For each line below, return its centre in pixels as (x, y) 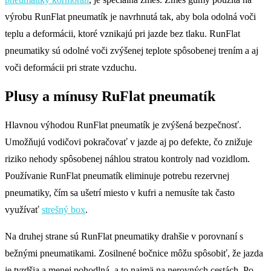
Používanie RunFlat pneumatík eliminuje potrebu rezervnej (117, 175)
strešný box (64, 209)
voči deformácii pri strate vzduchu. (71, 68)
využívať (23, 209)
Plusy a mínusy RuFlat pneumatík (110, 96)
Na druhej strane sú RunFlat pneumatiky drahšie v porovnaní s (124, 236)
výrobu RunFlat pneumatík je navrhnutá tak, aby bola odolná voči (130, 17)
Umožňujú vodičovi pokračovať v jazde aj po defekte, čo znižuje (129, 142)
